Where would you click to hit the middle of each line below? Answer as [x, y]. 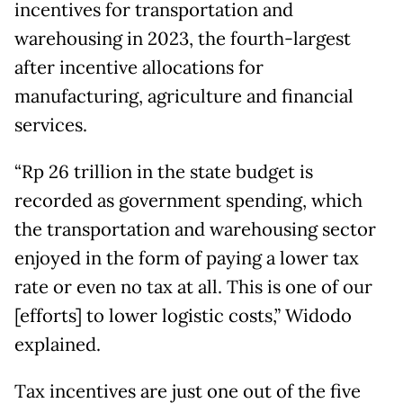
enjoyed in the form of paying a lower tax [187, 258]
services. [51, 125]
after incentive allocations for [139, 67]
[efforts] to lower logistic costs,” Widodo [183, 315]
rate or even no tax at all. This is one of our [193, 287]
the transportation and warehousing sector [195, 229]
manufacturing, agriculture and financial [184, 96]
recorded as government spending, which [188, 200]
